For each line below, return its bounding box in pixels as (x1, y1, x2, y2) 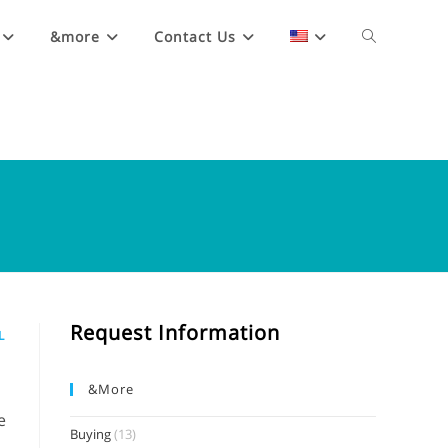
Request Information (70, 319, 280, 346)
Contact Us (154, 27, 236, 46)
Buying (70, 425, 111, 443)
